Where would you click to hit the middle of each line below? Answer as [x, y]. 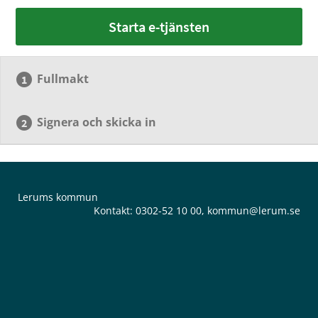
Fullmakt [63, 79]
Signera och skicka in [97, 122]
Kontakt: [115, 210]
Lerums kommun [58, 197]
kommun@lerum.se [254, 210]
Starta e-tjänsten [159, 27]
